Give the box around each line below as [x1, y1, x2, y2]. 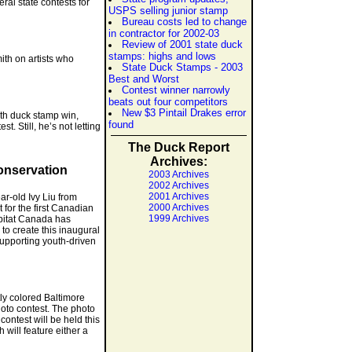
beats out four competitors [108, 96, 228, 107]
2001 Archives [148, 191, 209, 202]
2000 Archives [148, 202, 209, 213]
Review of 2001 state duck [122, 38, 243, 50]
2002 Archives [148, 180, 209, 191]
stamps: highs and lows [108, 50, 216, 61]
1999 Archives [148, 213, 209, 224]
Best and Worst [108, 73, 179, 84]
